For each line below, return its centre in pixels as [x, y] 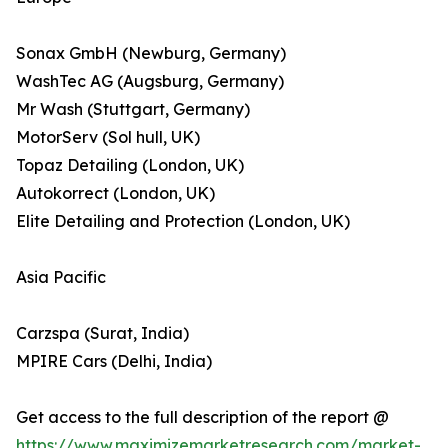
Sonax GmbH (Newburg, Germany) [151, 53]
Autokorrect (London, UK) [115, 193]
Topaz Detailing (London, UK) [130, 165]
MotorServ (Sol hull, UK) [108, 137]
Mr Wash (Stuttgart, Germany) [133, 109]
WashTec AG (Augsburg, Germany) [150, 81]
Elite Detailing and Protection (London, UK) [183, 221]
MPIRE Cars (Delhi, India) [114, 361]
